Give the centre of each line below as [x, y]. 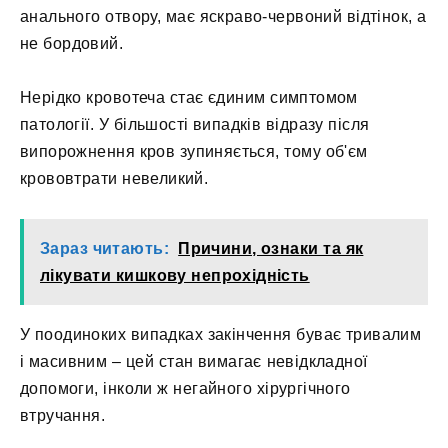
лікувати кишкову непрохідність [175, 276]
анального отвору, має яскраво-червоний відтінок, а [223, 16]
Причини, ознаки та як [271, 249]
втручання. [63, 416]
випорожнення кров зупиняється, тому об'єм [194, 151]
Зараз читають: [104, 249]
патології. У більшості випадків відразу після [195, 124]
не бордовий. [72, 43]
